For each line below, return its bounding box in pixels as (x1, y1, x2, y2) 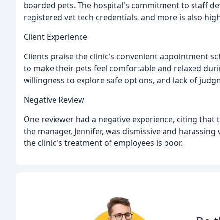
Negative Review (24, 94, 84, 106)
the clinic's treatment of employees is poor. (24, 137, 183, 149)
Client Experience (24, 31, 87, 43)
